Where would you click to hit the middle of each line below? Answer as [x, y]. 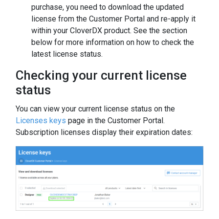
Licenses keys [41, 120]
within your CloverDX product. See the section [109, 31]
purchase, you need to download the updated [108, 7]
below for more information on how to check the [113, 42]
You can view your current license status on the [95, 109]
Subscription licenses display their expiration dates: [104, 132]
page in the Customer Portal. [115, 120]
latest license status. [68, 54]
